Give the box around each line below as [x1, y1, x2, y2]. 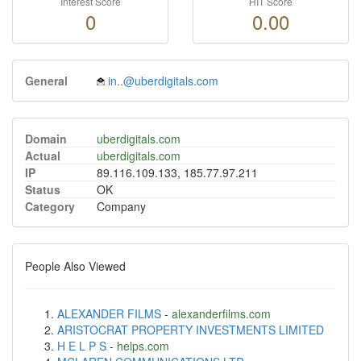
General [25, 73, 68, 89]
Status [25, 181, 60, 197]
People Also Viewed [25, 258, 126, 274]
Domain [25, 131, 67, 147]
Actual [25, 147, 60, 164]
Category [25, 198, 75, 214]
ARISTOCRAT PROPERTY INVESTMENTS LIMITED [57, 322, 324, 338]
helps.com [117, 338, 169, 354]
